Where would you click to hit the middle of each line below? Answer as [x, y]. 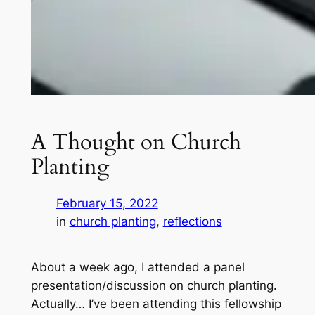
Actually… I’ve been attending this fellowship [156, 303]
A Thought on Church [136, 142]
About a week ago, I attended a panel [137, 267]
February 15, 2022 [107, 203]
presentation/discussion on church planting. [154, 285]
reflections [192, 221]
